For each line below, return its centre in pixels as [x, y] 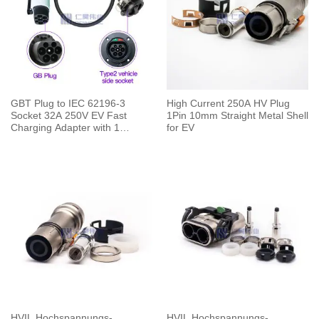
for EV [180, 127]
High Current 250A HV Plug [228, 103]
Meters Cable [41, 140]
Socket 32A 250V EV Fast [68, 115]
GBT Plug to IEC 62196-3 [68, 103]
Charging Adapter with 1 [65, 127]
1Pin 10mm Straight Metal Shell [237, 115]
